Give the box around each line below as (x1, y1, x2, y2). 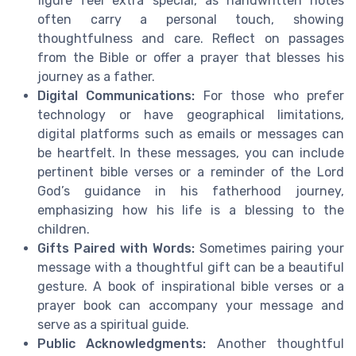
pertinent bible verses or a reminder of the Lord (37, 164, 344, 180)
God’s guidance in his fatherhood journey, (37, 184, 344, 199)
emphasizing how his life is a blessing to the (37, 203, 344, 219)
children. (37, 222, 90, 238)
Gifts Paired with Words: (37, 241, 195, 257)
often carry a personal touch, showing (37, 12, 344, 28)
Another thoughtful (206, 336, 345, 352)
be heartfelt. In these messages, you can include (37, 145, 344, 161)
